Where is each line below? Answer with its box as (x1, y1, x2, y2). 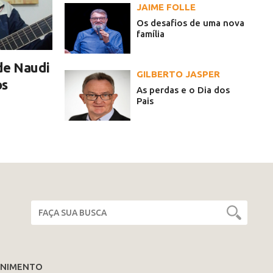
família (136, 29, 165, 40)
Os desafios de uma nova (136, 18, 244, 29)
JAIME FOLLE (136, 2, 196, 13)
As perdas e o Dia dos (136, 85, 230, 96)
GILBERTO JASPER (136, 69, 220, 80)
